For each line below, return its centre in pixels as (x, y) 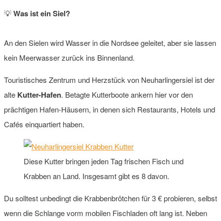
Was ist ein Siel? (42, 13)
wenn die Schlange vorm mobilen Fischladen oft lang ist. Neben (106, 213)
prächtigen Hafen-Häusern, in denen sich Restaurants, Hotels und (110, 109)
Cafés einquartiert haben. (44, 124)
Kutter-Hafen (39, 94)
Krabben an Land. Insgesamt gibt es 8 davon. (96, 176)
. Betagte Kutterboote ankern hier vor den (127, 94)
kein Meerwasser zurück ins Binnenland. (69, 57)
